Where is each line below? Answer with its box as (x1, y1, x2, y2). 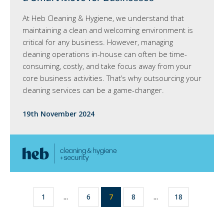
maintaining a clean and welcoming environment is (22, 25, 193, 35)
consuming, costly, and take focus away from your (22, 61, 191, 71)
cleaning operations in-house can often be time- (22, 49, 187, 59)
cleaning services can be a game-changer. (22, 85, 164, 95)
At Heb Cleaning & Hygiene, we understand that (22, 13, 184, 23)
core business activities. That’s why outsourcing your (22, 73, 201, 83)
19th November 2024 (22, 109, 94, 119)
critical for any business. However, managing (22, 37, 173, 47)
